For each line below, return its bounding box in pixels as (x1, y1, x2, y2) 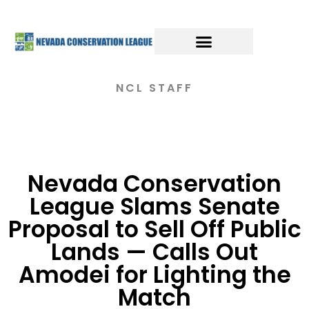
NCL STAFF (116, 80, 193, 96)
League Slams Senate (29, 190, 280, 223)
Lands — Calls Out (51, 236, 258, 268)
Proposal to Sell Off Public (8, 213, 301, 246)
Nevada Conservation (28, 168, 281, 200)
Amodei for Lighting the (18, 259, 291, 291)
